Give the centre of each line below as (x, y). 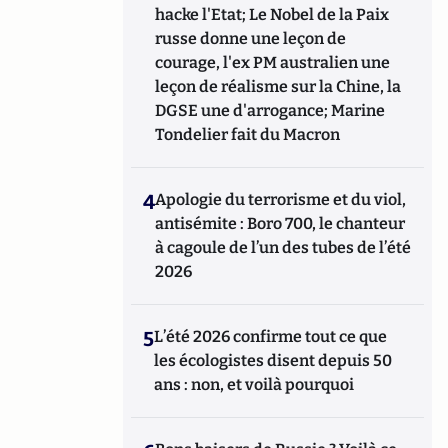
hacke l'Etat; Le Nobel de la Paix (272, 14)
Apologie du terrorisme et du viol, (281, 199)
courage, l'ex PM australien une (273, 62)
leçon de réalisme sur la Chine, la (278, 86)
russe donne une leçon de (251, 38)
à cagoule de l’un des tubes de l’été (283, 247)
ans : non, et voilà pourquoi (254, 384)
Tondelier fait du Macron (248, 134)
